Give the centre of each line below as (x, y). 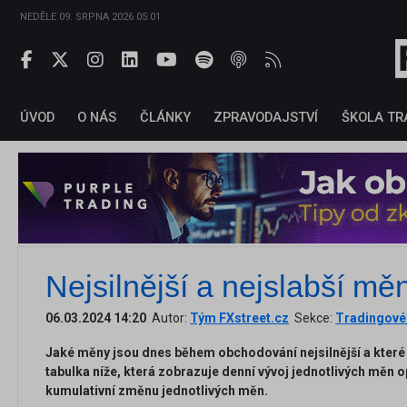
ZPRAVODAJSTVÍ (266, 118)
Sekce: (312, 318)
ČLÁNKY (165, 118)
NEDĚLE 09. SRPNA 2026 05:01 (90, 17)
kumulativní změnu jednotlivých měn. (157, 391)
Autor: (168, 318)
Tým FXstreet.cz (239, 318)
